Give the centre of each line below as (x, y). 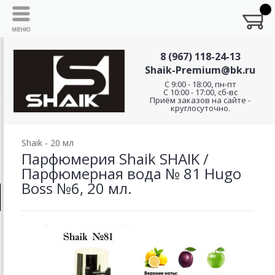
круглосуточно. (200, 108)
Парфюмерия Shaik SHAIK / (115, 159)
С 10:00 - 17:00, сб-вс (200, 92)
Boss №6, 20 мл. (77, 188)
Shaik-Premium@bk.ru (200, 70)
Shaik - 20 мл (48, 143)
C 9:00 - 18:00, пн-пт (200, 84)
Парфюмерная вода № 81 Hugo (131, 173)
